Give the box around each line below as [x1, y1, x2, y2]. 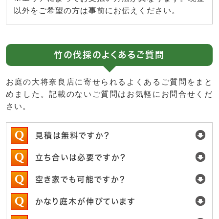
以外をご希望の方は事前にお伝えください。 [14, 6, 180, 15]
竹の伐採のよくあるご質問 [54, 50, 165, 60]
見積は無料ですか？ [35, 131, 110, 140]
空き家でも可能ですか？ [35, 175, 126, 184]
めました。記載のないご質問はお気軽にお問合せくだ [6, 90, 213, 99]
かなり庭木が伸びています [35, 197, 136, 206]
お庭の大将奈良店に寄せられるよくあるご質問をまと [6, 78, 213, 87]
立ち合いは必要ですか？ [35, 153, 127, 162]
